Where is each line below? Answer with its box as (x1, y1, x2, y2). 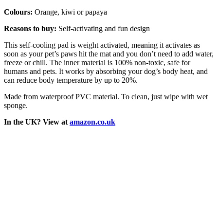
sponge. (4, 101, 28, 110)
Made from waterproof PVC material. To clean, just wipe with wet (4, 92, 208, 101)
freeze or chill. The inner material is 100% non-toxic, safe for (4, 58, 190, 67)
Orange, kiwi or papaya (33, 8, 107, 17)
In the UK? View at (4, 118, 70, 127)
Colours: (4, 8, 33, 17)
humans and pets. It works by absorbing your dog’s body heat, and (4, 67, 208, 76)
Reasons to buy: (4, 24, 58, 33)
